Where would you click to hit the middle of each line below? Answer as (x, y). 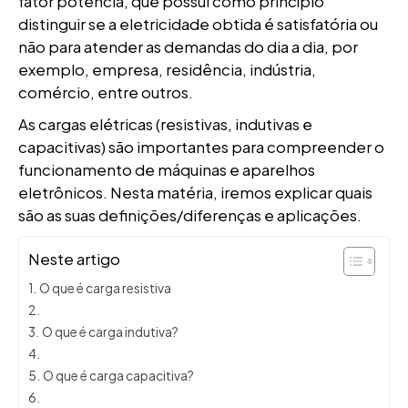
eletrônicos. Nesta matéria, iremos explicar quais (195, 192)
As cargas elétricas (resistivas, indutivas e (165, 124)
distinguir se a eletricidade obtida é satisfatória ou (198, 24)
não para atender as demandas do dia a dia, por (188, 46)
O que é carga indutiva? (110, 332)
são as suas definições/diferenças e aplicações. (190, 215)
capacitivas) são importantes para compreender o (201, 147)
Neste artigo (74, 259)
